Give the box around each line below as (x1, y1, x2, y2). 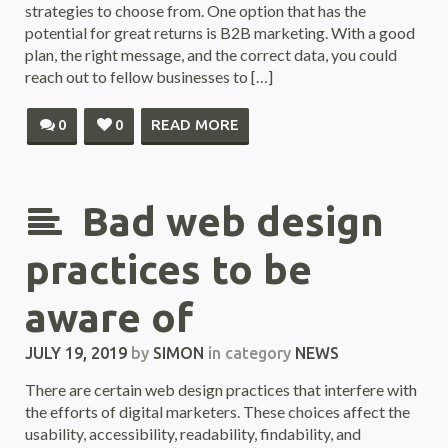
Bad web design (82, 199, 384, 244)
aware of (25, 295, 193, 340)
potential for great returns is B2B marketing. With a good (25, 23, 415, 42)
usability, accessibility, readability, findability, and (25, 424, 361, 443)
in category (208, 344, 291, 362)
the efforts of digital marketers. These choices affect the (25, 402, 410, 421)
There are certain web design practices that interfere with (25, 380, 417, 399)
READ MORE (151, 116, 239, 133)
